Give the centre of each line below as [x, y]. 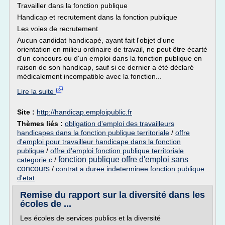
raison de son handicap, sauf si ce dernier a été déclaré [105, 67]
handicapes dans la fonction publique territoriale [93, 133]
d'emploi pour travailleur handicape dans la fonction [99, 142]
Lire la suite [36, 91]
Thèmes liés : [41, 124]
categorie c [35, 160]
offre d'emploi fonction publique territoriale [117, 151]
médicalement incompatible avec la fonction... [89, 76]
